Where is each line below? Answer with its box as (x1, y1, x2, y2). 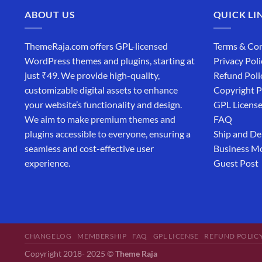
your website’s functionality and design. (25, 99, 182, 111)
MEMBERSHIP (77, 232, 127, 241)
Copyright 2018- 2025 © (25, 249, 115, 259)
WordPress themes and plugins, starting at (25, 55, 195, 67)
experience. (25, 157, 70, 169)
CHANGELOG (25, 232, 72, 241)
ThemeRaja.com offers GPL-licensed (25, 40, 168, 52)
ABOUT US (25, 8, 75, 20)
